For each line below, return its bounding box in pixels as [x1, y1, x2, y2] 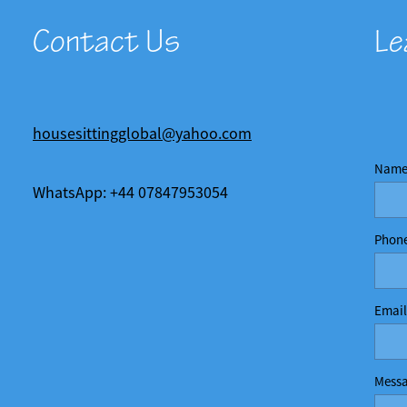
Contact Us [33, 23, 180, 62]
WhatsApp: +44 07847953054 [33, 183, 228, 203]
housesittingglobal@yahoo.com [33, 124, 252, 144]
